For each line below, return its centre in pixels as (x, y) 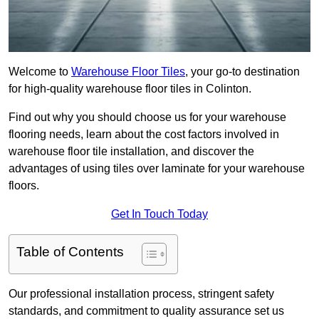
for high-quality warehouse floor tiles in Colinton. (130, 89)
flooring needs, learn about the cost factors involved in (144, 135)
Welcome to (40, 72)
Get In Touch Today (159, 214)
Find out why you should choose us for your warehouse (147, 117)
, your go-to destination (242, 72)
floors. (24, 186)
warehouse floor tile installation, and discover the (131, 152)
